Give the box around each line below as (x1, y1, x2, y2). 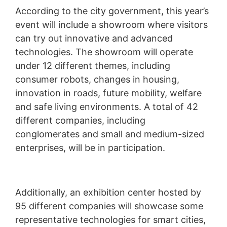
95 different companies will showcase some (15, 201, 203, 211)
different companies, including (15, 115, 145, 126)
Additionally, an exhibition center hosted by (15, 187, 201, 198)
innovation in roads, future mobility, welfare (15, 88, 202, 98)
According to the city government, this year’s (15, 6, 209, 16)
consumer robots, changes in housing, (15, 74, 179, 85)
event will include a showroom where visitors (15, 19, 208, 30)
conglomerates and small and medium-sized (15, 129, 204, 139)
